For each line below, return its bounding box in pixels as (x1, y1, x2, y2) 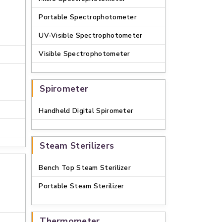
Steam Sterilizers (40, 140, 114, 152)
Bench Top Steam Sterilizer (39, 163, 131, 172)
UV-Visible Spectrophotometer (39, 31, 143, 40)
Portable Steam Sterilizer (39, 181, 124, 191)
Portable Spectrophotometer (39, 12, 137, 22)
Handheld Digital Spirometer (39, 106, 134, 115)
